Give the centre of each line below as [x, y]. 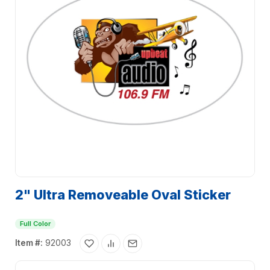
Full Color [35, 224]
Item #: [29, 243]
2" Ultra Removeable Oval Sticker [123, 195]
